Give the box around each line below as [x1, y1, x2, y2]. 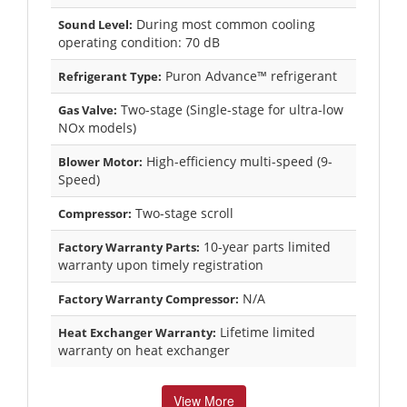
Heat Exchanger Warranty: [58, 323, 216, 341]
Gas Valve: [58, 101, 117, 118]
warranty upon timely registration [58, 255, 263, 273]
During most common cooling [133, 15, 315, 33]
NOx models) [58, 118, 136, 136]
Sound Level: [58, 15, 133, 33]
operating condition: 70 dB [58, 33, 220, 51]
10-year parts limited [200, 237, 331, 255]
